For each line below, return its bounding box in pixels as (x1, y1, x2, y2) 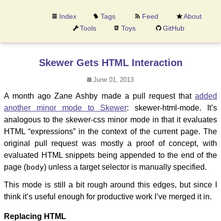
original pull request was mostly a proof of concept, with (4, 139, 217, 147)
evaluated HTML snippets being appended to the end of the (4, 151, 217, 159)
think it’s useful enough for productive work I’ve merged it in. (4, 192, 212, 201)
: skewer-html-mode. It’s (127, 104, 217, 112)
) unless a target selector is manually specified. (44, 163, 207, 171)
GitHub (163, 24, 184, 33)
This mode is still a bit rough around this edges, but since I (4, 181, 217, 189)
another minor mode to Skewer (4, 104, 127, 112)
